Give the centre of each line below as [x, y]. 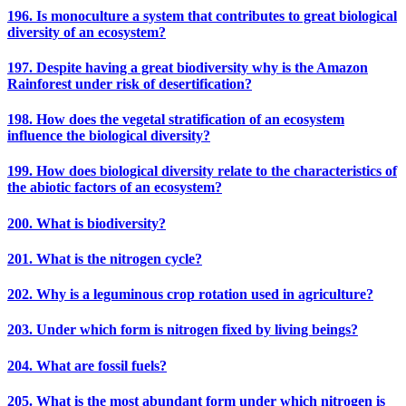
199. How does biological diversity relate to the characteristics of [202, 171]
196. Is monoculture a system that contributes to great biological [202, 15]
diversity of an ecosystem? [87, 32]
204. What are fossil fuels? [87, 365]
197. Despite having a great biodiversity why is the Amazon [188, 67]
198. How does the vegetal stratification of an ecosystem [176, 120]
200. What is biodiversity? [87, 223]
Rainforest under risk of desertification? [130, 83]
